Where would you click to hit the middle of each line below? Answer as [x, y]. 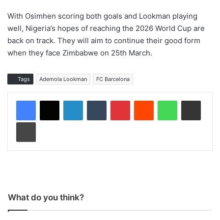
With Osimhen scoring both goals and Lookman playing [102, 16]
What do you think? [46, 198]
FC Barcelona [113, 79]
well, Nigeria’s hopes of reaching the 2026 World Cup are [106, 28]
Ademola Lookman [63, 79]
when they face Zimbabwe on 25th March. [80, 53]
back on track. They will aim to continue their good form [104, 41]
